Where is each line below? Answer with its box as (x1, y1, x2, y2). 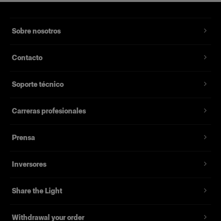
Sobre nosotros (12, 27, 61, 36)
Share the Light (12, 186, 62, 195)
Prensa (12, 133, 35, 142)
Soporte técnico (12, 80, 64, 89)
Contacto (12, 53, 42, 62)
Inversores (12, 160, 46, 169)
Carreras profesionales (12, 107, 86, 115)
